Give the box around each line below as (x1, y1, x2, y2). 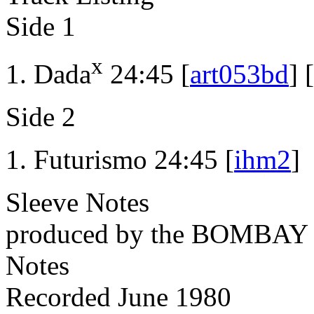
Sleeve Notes (6, 187, 149, 218)
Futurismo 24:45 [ (34, 144, 234, 175)
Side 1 (6, 11, 76, 42)
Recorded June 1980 (6, 282, 231, 313)
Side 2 (6, 102, 76, 132)
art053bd (190, 59, 289, 90)
